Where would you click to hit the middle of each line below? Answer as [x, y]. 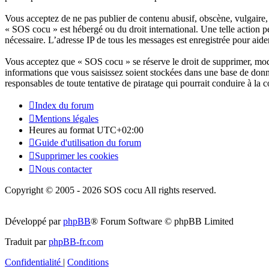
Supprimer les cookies [77, 156]
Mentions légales [67, 119]
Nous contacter [63, 169]
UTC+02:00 [120, 130]
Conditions [88, 262]
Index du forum [64, 106]
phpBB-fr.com [76, 242]
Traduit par [27, 242]
